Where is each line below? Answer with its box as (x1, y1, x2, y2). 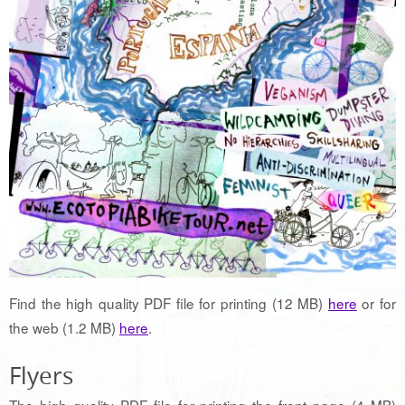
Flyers (9, 360, 73, 392)
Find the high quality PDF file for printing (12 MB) (9, 293, 328, 314)
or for (356, 293, 397, 314)
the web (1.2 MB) (9, 317, 119, 338)
